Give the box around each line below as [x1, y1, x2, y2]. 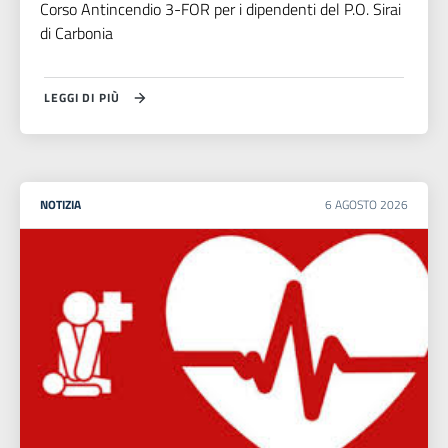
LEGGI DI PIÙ [44, 88, 120, 108]
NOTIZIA [40, 195, 81, 215]
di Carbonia [40, 21, 113, 46]
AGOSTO [335, 195, 380, 215]
